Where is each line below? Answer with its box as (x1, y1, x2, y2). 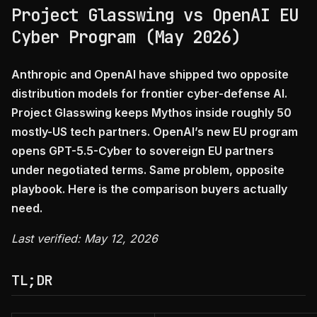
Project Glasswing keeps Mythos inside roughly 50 (11, 105, 292, 120)
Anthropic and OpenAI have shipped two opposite (11, 67, 289, 81)
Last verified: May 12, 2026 (11, 231, 158, 246)
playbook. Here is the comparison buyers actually (11, 182, 287, 196)
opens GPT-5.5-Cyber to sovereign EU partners (11, 144, 274, 158)
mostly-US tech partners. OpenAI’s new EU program (11, 125, 298, 139)
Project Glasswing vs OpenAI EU (11, 4, 299, 26)
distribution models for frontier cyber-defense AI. (11, 86, 287, 100)
